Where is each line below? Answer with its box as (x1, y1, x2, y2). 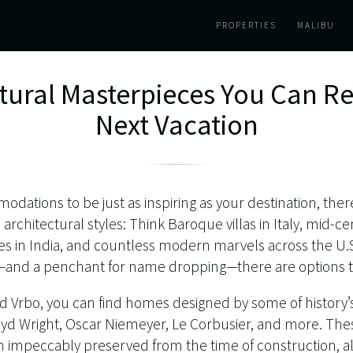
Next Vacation (95, 107, 258, 143)
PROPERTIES (216, 19, 277, 31)
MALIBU (297, 19, 335, 31)
